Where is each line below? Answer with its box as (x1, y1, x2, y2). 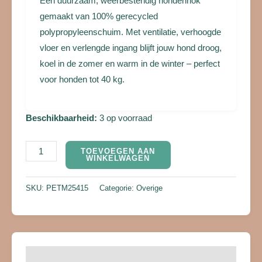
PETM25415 (46, 183, 88, 192)
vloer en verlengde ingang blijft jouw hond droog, (40, 43, 222, 53)
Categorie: (99, 183, 136, 192)
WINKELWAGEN (86, 154, 150, 163)
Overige (136, 183, 163, 192)
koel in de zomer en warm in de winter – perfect (40, 59, 220, 69)
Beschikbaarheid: (26, 113, 97, 123)
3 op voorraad (99, 113, 152, 123)
